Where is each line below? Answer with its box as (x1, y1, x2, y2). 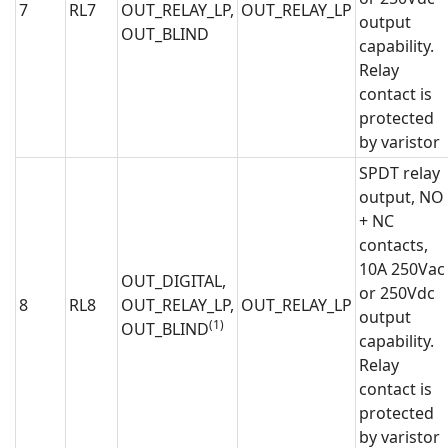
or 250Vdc (359, 282, 435, 305)
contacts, (359, 234, 428, 257)
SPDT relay (359, 162, 440, 185)
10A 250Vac (359, 258, 445, 281)
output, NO (359, 186, 444, 209)
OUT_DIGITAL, (121, 270, 226, 293)
